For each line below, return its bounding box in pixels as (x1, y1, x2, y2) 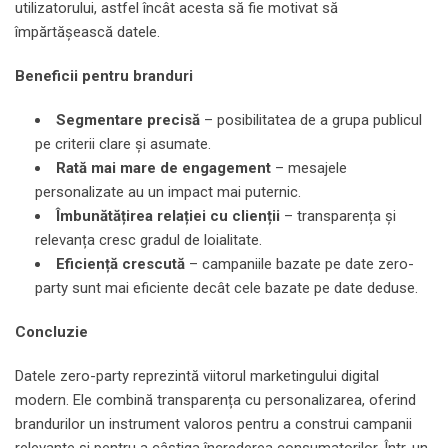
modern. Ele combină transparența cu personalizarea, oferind (15, 390, 416, 409)
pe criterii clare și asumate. (35, 134, 211, 153)
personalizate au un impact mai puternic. (35, 182, 301, 201)
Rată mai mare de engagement (56, 158, 271, 177)
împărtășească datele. (15, 22, 160, 41)
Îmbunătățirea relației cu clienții (56, 206, 280, 225)
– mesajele (271, 158, 347, 177)
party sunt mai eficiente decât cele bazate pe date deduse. (35, 278, 418, 297)
